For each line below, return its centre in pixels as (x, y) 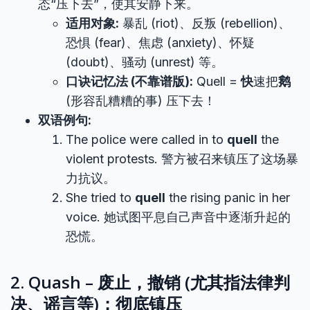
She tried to (100, 198)
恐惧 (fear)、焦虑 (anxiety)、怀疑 (160, 43)
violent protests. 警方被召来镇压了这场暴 (182, 159)
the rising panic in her (228, 198)
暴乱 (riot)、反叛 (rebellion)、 (205, 23)
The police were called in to (146, 139)
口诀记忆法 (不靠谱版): (129, 81)
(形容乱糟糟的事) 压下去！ (141, 101)
